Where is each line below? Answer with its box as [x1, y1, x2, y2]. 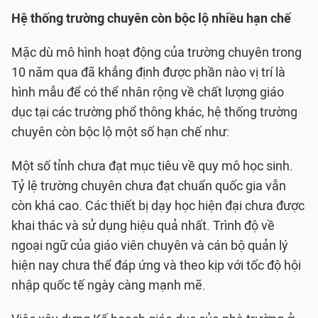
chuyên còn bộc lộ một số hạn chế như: [11, 124, 229, 140]
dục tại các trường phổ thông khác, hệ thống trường [11, 104, 297, 120]
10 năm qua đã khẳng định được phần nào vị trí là [11, 65, 285, 80]
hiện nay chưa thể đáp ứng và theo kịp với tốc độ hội [11, 258, 301, 273]
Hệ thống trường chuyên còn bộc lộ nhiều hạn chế [11, 11, 291, 26]
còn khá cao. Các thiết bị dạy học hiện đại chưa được [11, 198, 305, 214]
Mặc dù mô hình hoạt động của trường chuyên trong [11, 45, 302, 60]
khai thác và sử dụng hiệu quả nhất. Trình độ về [11, 218, 275, 234]
